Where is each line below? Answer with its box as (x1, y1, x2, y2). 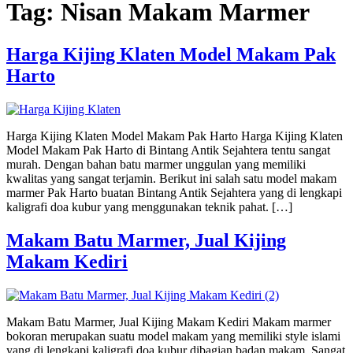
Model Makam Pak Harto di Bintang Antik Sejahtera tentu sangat (6, 143, 330, 157)
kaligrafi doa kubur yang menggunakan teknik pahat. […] (6, 199, 292, 214)
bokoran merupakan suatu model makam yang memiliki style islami (6, 329, 340, 343)
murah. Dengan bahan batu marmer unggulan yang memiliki (6, 157, 306, 171)
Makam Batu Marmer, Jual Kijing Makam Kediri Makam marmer (6, 314, 331, 329)
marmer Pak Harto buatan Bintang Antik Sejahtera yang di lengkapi (6, 185, 342, 199)
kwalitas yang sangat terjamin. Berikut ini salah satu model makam (6, 171, 336, 185)
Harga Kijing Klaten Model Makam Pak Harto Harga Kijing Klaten (6, 128, 343, 143)
